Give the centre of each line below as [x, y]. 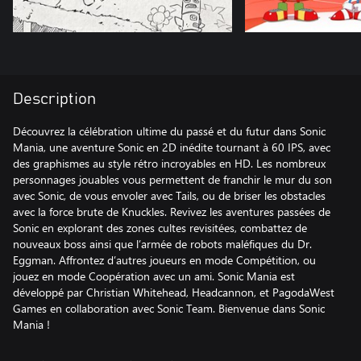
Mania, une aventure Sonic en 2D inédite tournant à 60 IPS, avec [172, 147]
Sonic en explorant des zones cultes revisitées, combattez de [160, 228]
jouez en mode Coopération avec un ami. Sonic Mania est [154, 276]
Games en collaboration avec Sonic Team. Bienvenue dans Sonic [169, 308]
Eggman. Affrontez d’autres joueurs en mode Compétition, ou [164, 260]
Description [54, 99]
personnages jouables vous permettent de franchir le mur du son [172, 179]
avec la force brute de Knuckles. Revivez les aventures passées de [172, 212]
